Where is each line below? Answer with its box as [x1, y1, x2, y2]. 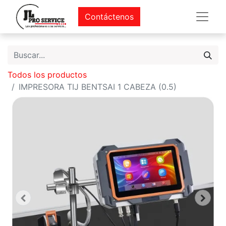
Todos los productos [8, 70, 87, 80]
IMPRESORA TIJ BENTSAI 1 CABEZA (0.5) [19, 82, 177, 92]
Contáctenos [84, 12, 134, 22]
